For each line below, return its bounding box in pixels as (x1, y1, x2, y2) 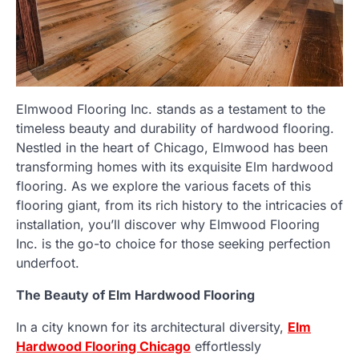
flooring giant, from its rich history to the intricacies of (16, 196, 343, 213)
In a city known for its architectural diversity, (16, 318, 288, 335)
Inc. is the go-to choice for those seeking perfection (16, 235, 330, 252)
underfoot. (16, 254, 79, 271)
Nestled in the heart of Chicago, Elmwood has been (16, 139, 328, 155)
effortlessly (191, 337, 261, 354)
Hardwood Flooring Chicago (16, 337, 191, 354)
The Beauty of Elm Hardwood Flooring (16, 286, 255, 303)
